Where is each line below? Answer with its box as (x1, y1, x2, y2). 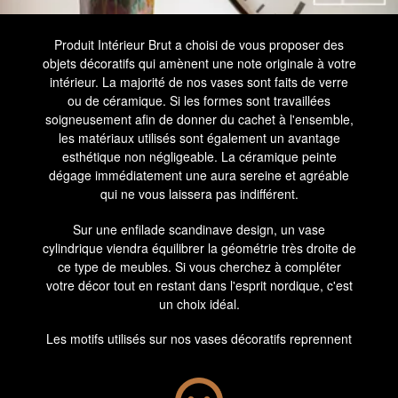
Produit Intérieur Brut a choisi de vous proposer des (54, 36, 344, 54)
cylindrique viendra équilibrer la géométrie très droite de (42, 238, 356, 257)
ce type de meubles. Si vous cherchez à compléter (57, 257, 341, 275)
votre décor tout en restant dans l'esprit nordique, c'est (45, 275, 353, 294)
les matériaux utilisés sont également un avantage (58, 129, 340, 147)
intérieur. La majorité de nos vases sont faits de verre (50, 73, 348, 92)
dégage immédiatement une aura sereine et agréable (49, 166, 349, 185)
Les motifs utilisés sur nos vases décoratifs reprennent (46, 329, 352, 347)
